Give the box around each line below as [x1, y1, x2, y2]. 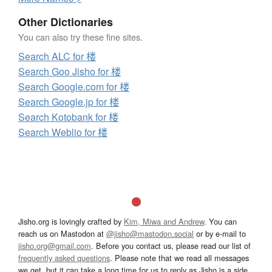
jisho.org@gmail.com [18, 240, 91, 252]
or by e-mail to [194, 228, 246, 240]
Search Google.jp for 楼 [18, 95, 119, 109]
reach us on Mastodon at [18, 228, 106, 240]
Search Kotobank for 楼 [18, 110, 118, 124]
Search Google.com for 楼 [18, 80, 129, 94]
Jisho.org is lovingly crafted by [18, 216, 124, 228]
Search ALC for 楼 [18, 49, 96, 64]
